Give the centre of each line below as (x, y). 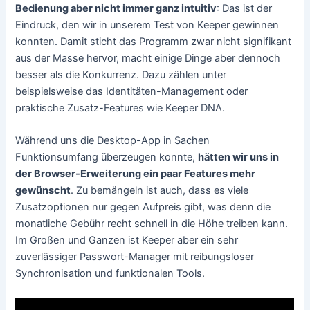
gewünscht (43, 191)
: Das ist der (245, 8)
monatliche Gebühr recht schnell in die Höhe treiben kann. (152, 224)
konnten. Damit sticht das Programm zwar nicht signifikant (154, 41)
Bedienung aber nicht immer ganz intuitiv (116, 8)
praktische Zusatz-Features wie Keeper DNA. (120, 108)
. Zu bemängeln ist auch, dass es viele (160, 191)
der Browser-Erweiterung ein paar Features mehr (136, 174)
